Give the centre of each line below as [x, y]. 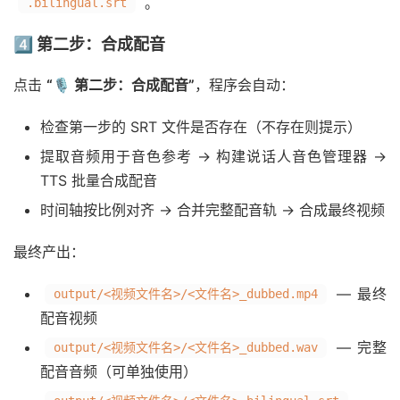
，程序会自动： [245, 85]
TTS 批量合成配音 [99, 181]
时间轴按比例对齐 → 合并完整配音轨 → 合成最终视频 [212, 210]
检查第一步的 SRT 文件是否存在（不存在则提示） [201, 127]
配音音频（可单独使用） [119, 372]
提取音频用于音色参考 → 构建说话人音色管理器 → [213, 157]
